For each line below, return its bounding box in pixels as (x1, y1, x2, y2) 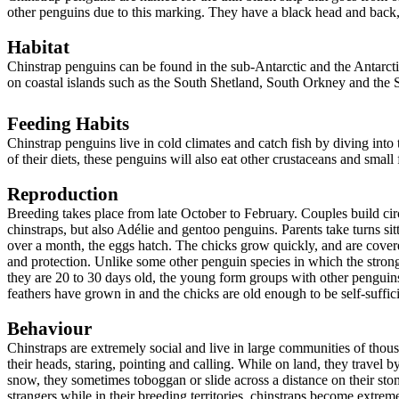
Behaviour (7, 318, 92, 340)
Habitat (7, 37, 69, 59)
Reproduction (7, 183, 118, 206)
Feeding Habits (7, 113, 129, 135)
